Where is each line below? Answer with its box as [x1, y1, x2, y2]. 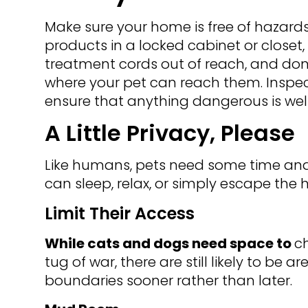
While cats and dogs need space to [44, 234, 294, 254]
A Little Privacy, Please [44, 118, 295, 149]
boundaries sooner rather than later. [44, 271, 292, 291]
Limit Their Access [44, 202, 195, 225]
